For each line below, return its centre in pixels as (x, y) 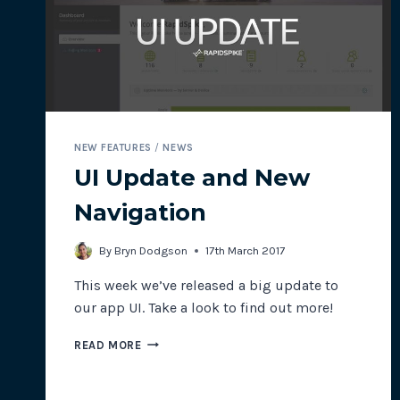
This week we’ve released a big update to (206, 285)
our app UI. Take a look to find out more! (204, 307)
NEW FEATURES (113, 148)
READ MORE (108, 345)
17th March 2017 (246, 250)
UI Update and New (192, 177)
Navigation (140, 212)
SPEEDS (163, 24)
